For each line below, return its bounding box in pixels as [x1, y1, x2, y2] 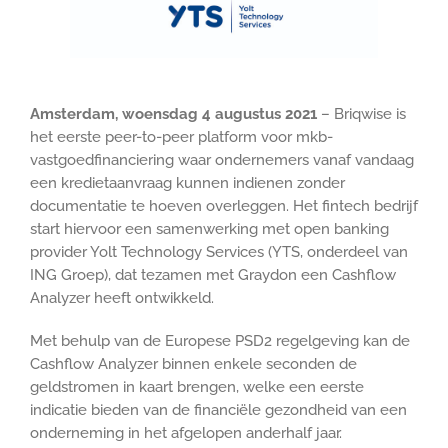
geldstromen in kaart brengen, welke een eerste [30, 377, 364, 396]
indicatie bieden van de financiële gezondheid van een [30, 400, 407, 419]
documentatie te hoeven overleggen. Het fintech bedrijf [30, 196, 418, 215]
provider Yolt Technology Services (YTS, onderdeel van [30, 242, 408, 261]
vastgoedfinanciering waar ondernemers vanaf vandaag [30, 150, 414, 169]
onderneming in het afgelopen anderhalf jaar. [30, 423, 342, 442]
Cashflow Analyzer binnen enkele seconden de [30, 354, 357, 373]
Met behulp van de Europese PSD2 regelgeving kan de [30, 331, 410, 350]
